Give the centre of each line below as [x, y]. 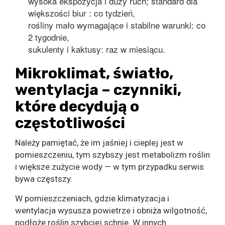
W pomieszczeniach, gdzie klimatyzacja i [92, 198]
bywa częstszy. [44, 179]
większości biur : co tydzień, [81, 13]
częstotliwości [70, 123]
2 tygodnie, [48, 37]
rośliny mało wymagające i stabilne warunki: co [117, 25]
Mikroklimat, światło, [94, 73]
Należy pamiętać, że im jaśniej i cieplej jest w [99, 142]
